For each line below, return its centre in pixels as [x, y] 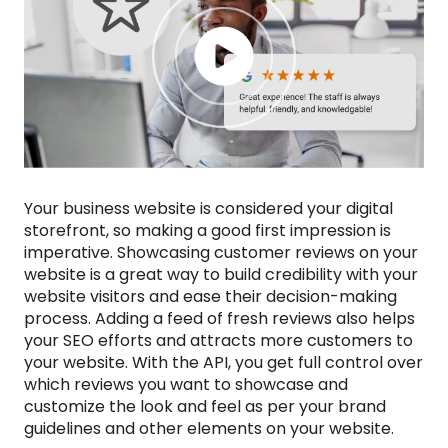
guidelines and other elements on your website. [209, 428]
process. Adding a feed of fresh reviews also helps [219, 318]
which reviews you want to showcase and [186, 384]
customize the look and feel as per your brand [205, 406]
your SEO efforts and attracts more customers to [218, 340]
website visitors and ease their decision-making [210, 296]
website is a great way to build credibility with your [221, 274]
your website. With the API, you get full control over [223, 362]
